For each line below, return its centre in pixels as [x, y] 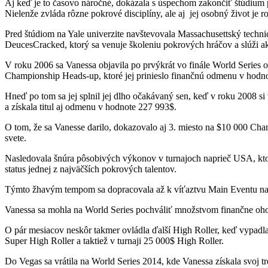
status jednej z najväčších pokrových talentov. [91, 169]
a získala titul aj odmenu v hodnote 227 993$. [91, 106]
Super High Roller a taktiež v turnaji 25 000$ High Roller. [114, 240]
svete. [16, 138]
